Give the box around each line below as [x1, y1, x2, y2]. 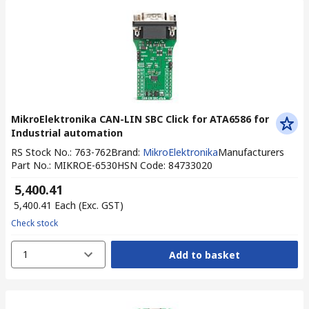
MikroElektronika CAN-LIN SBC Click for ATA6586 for [11, 112, 269, 126]
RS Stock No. [11, 146, 70, 159]
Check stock [11, 217, 58, 229]
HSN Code [117, 159, 163, 172]
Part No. [11, 159, 49, 172]
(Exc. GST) [79, 199, 123, 212]
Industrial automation [11, 126, 123, 139]
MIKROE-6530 [54, 159, 117, 172]
